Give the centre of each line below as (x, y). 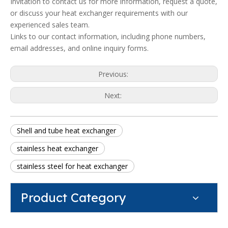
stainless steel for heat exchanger (72, 166)
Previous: (114, 74)
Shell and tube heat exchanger (66, 131)
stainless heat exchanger (58, 148)
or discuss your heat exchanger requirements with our (99, 13)
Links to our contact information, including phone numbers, (108, 36)
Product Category (74, 197)
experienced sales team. (50, 25)
